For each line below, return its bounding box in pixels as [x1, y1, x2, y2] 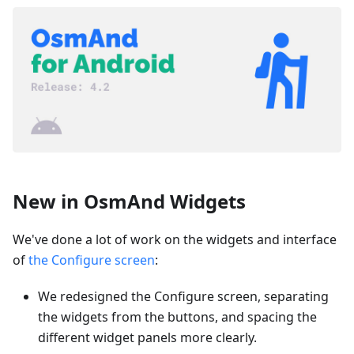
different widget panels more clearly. [38, 329, 257, 347]
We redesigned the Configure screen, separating [38, 288, 329, 306]
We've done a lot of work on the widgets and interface [13, 231, 337, 249]
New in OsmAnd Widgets [13, 188, 246, 215]
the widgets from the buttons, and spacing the [38, 308, 317, 326]
